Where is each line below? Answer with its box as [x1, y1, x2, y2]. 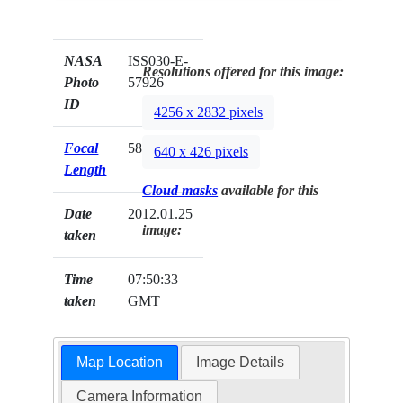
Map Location [76, 354, 163, 371]
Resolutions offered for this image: [142, 64, 345, 80]
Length [64, 162, 107, 178]
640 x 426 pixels [154, 144, 249, 160]
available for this [218, 183, 319, 199]
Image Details [196, 354, 285, 371]
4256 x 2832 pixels [154, 104, 264, 121]
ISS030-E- [128, 53, 189, 69]
